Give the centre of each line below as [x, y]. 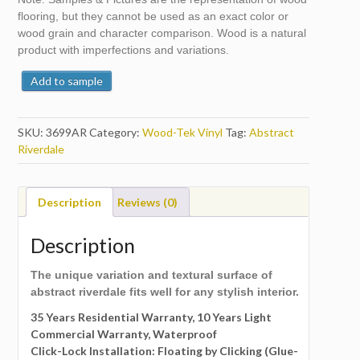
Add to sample [67, 80]
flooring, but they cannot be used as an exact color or [153, 16]
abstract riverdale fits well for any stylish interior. [165, 292]
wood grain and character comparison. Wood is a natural [162, 33]
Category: [116, 132]
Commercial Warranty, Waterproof [125, 334]
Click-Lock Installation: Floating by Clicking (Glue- [165, 351]
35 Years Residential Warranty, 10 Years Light [151, 317]
